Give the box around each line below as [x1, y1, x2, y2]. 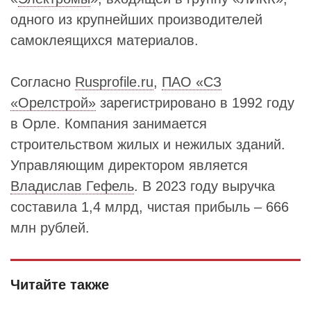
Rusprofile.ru [75, 74, 153, 90]
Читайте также [10, 277, 109, 292]
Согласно [10, 74, 75, 90]
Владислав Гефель [10, 178, 134, 194]
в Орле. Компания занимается [10, 116, 207, 131]
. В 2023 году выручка [134, 178, 275, 194]
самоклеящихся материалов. [10, 33, 199, 48]
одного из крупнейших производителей [10, 12, 262, 27]
